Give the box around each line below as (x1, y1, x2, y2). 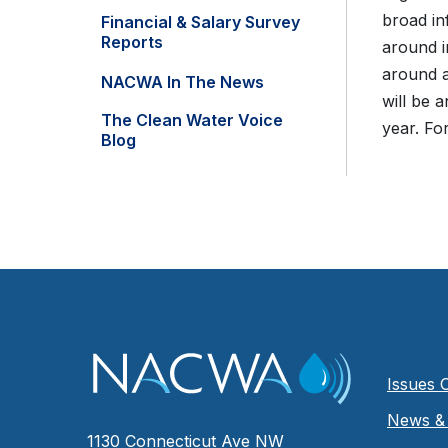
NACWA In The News (101, 72, 264, 93)
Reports (101, 32, 163, 53)
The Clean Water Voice (101, 110, 283, 131)
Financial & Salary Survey (101, 12, 300, 33)
